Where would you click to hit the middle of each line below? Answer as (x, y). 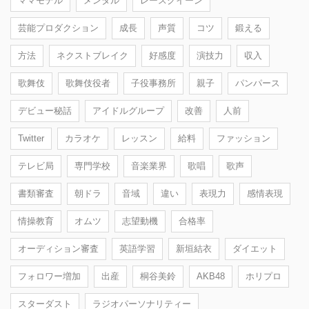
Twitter (31, 138)
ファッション (243, 138)
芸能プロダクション (58, 28)
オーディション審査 (58, 248)
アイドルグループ (128, 110)
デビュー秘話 (45, 110)
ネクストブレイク (92, 55)
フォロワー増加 (49, 276)
